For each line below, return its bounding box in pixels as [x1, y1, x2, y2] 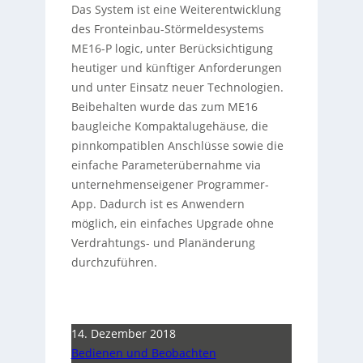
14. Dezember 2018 [70, 325, 176, 341]
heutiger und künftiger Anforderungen [70, 59, 282, 75]
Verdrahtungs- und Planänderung [70, 234, 255, 250]
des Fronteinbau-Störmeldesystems [70, 20, 264, 36]
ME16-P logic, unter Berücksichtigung [70, 40, 273, 56]
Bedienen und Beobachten [70, 344, 216, 361]
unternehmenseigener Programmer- [70, 176, 269, 192]
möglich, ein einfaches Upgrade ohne [70, 215, 274, 231]
